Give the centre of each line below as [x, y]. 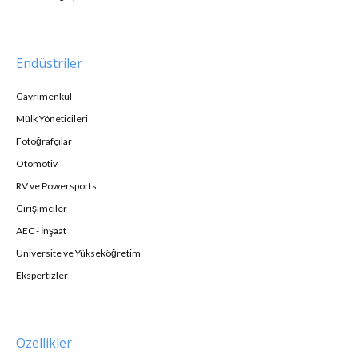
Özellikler [44, 342]
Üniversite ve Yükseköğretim [78, 253]
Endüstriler [49, 63]
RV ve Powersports [56, 185]
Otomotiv [37, 163]
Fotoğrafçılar [44, 141]
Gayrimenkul [44, 96]
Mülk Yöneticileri [52, 118]
